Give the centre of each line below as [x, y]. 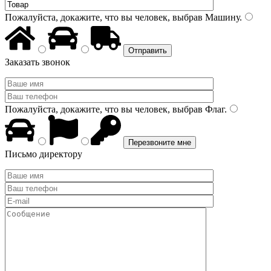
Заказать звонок [38, 62]
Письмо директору [44, 154]
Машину [221, 17]
